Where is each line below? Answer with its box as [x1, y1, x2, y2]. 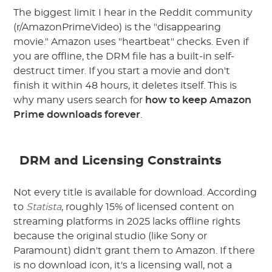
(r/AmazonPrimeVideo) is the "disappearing [13, 22, 222, 32]
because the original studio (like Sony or [13, 231, 208, 241]
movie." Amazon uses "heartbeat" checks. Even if [13, 37, 249, 47]
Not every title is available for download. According [13, 188, 257, 197]
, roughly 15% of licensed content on [61, 202, 235, 212]
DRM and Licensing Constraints [19, 155, 222, 167]
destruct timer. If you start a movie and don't [13, 66, 231, 76]
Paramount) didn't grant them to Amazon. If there [13, 246, 256, 256]
